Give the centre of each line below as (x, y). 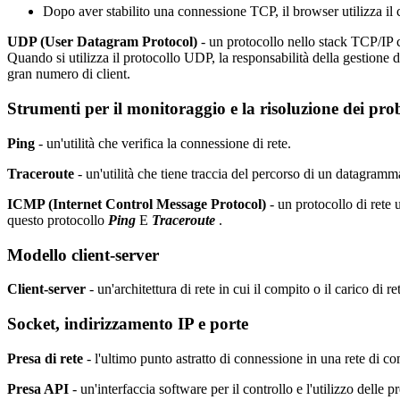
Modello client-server (83, 254)
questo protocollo (58, 220)
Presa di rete (47, 358)
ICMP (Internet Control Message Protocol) (137, 204)
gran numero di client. (69, 74)
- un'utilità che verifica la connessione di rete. (163, 143)
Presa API (40, 388)
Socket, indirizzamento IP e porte (128, 323)
